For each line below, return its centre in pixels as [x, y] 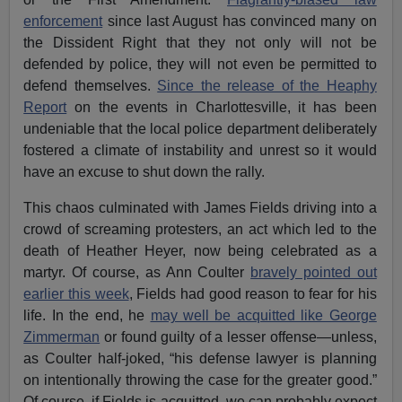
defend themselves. [91, 85]
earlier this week [76, 293]
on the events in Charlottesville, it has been [222, 107]
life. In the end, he [87, 315]
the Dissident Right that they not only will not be [200, 42]
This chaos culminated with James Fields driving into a [200, 207]
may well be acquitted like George [263, 315]
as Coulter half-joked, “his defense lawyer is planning [200, 358]
